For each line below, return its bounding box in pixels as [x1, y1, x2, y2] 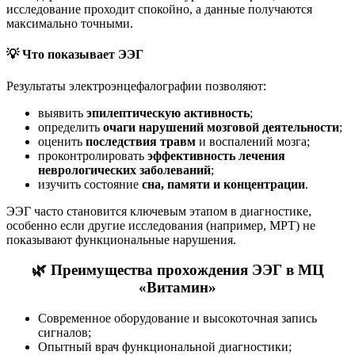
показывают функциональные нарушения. [6, 232, 236, 246]
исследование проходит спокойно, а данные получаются [6, 2, 312, 16]
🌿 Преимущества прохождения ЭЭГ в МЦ [31, 261, 324, 279]
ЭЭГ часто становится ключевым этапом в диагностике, [6, 204, 311, 218]
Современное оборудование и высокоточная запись [38, 311, 317, 325]
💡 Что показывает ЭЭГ [6, 48, 143, 62]
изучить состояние [38, 177, 142, 191]
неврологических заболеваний [38, 162, 211, 177]
